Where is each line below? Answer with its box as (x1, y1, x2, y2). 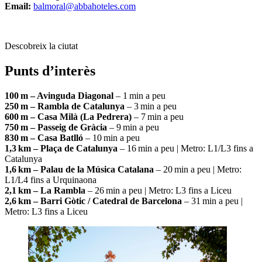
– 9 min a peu (107, 122, 159, 132)
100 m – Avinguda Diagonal (5, 90, 116, 101)
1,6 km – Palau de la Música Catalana (5, 164, 156, 174)
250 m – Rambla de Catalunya (5, 101, 125, 111)
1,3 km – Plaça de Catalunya (5, 143, 118, 153)
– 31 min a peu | (184, 195, 243, 206)
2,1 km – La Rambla (5, 185, 85, 195)
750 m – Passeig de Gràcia (5, 122, 107, 132)
